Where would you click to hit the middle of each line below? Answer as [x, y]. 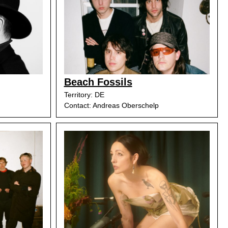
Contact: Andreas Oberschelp [111, 105]
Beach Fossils [98, 82]
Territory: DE [84, 95]
